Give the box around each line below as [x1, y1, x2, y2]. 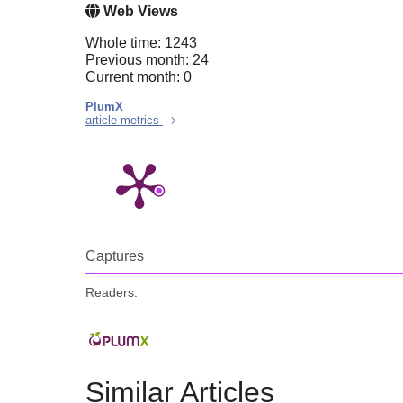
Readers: [85, 284, 138, 300]
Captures [85, 247, 144, 264]
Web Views [100, 3, 178, 19]
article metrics [85, 112, 163, 127]
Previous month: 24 [85, 51, 209, 67]
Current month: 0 [85, 68, 192, 85]
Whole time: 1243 [85, 34, 197, 50]
